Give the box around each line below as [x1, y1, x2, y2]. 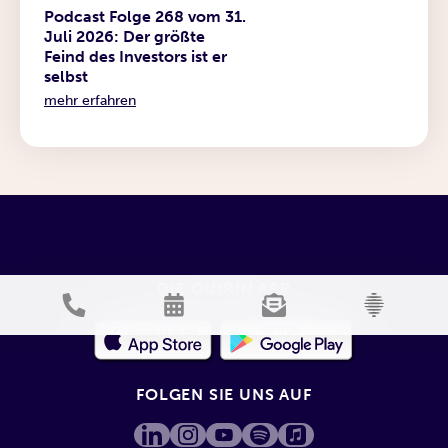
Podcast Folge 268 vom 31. [44, 6, 246, 26]
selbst [44, 66, 88, 86]
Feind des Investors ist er [44, 46, 227, 66]
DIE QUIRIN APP [157, 278, 291, 298]
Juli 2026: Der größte [44, 26, 205, 46]
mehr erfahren [44, 90, 136, 109]
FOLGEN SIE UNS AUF [136, 384, 312, 404]
